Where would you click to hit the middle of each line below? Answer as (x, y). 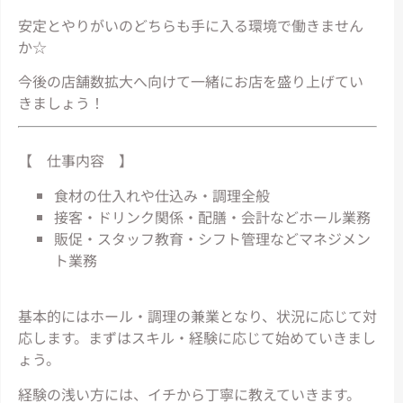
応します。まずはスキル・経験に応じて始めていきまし (197, 338)
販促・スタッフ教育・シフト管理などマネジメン (212, 238)
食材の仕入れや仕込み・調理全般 (161, 195)
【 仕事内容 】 (75, 161)
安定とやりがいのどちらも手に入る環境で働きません (190, 25)
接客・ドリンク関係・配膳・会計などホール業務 (212, 216)
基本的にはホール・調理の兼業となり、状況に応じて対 (197, 316)
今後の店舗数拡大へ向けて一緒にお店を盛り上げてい (190, 81)
